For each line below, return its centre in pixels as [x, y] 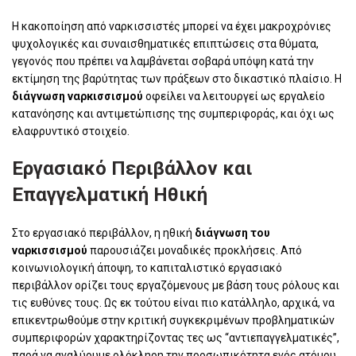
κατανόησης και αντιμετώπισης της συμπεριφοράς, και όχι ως [173, 113]
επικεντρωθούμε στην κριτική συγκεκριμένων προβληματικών [173, 320]
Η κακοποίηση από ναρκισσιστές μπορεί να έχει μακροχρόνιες [172, 26]
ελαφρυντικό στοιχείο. [71, 131]
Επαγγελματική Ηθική [110, 194]
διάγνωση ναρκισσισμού [77, 96]
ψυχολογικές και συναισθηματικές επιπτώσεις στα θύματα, [165, 43]
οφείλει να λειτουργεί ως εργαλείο [234, 96]
